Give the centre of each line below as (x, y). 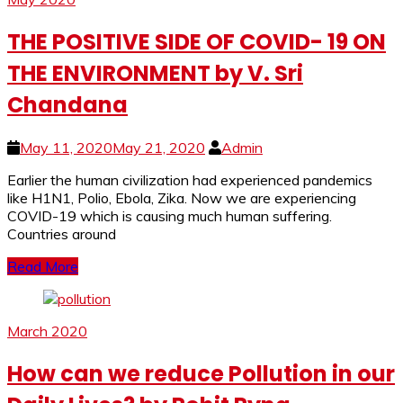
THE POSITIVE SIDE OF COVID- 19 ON (197, 41)
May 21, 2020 (159, 147)
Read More (43, 266)
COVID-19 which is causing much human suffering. (170, 215)
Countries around (62, 233)
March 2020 (47, 331)
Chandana (67, 104)
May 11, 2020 (66, 147)
